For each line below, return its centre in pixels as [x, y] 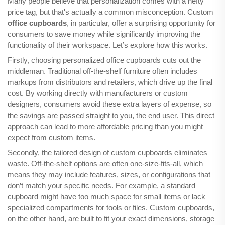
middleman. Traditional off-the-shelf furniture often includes [102, 71]
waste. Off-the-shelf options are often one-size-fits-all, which [105, 164]
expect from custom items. [51, 138]
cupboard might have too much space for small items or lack [106, 197]
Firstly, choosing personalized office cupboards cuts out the [104, 60]
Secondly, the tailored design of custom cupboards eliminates [107, 153]
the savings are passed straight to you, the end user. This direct [111, 116]
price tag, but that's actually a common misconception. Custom [110, 12]
